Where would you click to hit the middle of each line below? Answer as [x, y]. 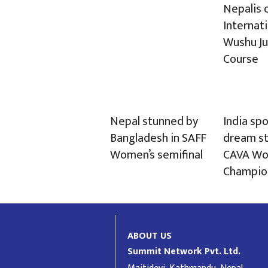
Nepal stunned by [154, 121]
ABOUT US [150, 236]
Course [240, 59]
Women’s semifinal [157, 155]
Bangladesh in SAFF [159, 138]
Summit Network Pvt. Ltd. [184, 251]
